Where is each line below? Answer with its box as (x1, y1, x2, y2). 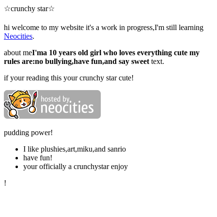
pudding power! (4, 128, 53, 137)
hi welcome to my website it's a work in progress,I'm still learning (4, 23, 203, 32)
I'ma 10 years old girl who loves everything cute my (32, 48, 200, 57)
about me (4, 48, 32, 57)
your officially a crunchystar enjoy (23, 162, 128, 171)
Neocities (4, 32, 32, 41)
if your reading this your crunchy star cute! (4, 74, 134, 82)
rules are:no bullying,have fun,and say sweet (4, 57, 151, 66)
